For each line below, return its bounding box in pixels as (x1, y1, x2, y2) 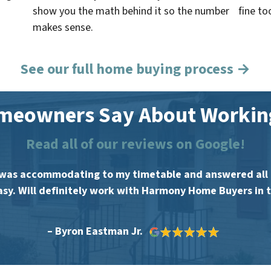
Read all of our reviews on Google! (26, 134, 245, 155)
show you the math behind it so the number (33, 4, 229, 19)
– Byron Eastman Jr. (47, 223, 143, 239)
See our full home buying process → (21, 59, 250, 80)
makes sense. (33, 20, 93, 36)
